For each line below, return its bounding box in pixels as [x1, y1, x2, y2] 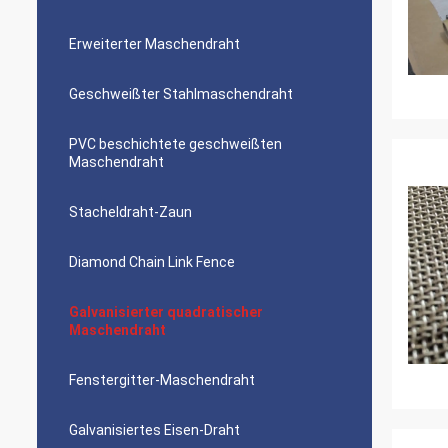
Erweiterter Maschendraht [69, 36, 240, 52]
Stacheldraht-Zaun [69, 204, 192, 220]
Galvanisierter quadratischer [69, 304, 263, 320]
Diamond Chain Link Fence [69, 254, 235, 270]
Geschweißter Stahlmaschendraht [69, 86, 293, 102]
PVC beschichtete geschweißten [69, 136, 282, 152]
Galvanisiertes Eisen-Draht [69, 422, 240, 438]
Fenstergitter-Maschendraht [69, 372, 255, 388]
